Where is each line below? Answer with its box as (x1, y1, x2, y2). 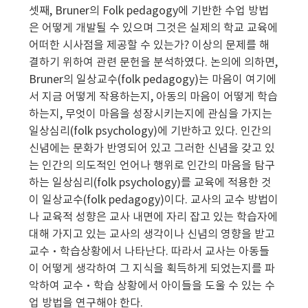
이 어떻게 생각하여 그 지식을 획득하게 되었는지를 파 (29, 263, 276, 276)
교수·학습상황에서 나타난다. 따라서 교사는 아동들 (29, 245, 270, 258)
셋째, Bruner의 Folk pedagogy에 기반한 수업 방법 (29, 5, 269, 18)
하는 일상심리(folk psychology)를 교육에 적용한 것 (29, 177, 272, 190)
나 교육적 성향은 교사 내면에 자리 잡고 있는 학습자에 (29, 211, 278, 224)
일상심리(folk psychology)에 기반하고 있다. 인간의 (29, 125, 272, 138)
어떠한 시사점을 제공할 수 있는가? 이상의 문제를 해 (29, 39, 270, 52)
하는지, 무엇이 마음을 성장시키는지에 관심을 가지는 (29, 108, 273, 121)
